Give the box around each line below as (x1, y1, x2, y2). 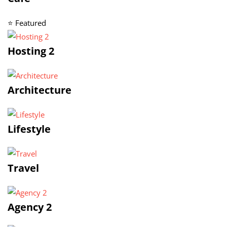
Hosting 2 (8, 44, 54, 58)
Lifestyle (8, 122, 51, 136)
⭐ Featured (8, 18, 46, 28)
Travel (8, 161, 39, 175)
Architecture (8, 83, 71, 97)
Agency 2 (8, 200, 52, 214)
